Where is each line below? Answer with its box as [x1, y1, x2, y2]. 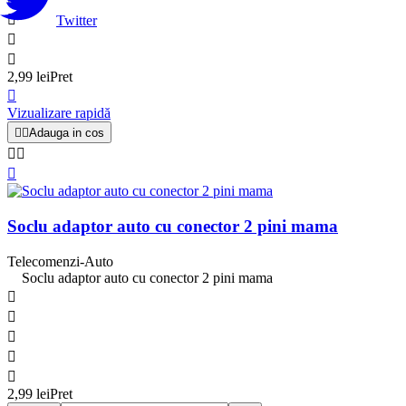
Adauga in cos [29, 126, 104, 140]
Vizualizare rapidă [7, 105, 111, 121]
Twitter [56, 12, 97, 28]
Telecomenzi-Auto [7, 253, 113, 269]
